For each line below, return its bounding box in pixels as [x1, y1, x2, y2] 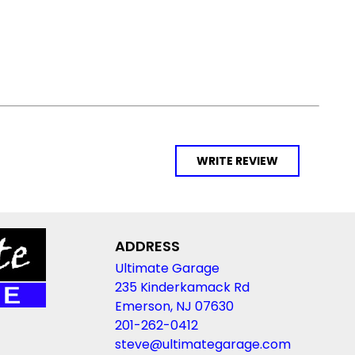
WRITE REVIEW [197, 153, 278, 170]
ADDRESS [114, 236, 180, 257]
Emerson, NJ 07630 [114, 297, 234, 316]
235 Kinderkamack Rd [114, 278, 250, 297]
